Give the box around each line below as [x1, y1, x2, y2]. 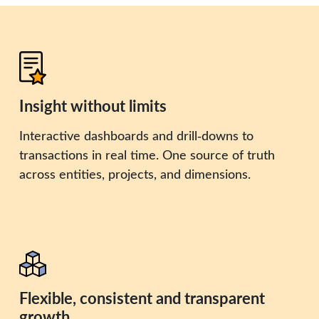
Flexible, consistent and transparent [19, 287, 265, 309]
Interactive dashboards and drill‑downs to [19, 126, 253, 144]
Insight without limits [19, 94, 167, 116]
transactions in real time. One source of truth [19, 145, 275, 163]
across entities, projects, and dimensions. [19, 164, 251, 182]
